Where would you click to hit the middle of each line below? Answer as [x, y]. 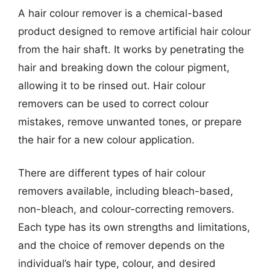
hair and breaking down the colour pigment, [124, 67]
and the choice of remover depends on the [121, 245]
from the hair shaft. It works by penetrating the [131, 49]
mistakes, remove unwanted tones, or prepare [130, 121]
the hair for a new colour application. [106, 140]
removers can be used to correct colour [113, 103]
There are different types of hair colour [112, 173]
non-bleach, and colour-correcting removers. [126, 209]
